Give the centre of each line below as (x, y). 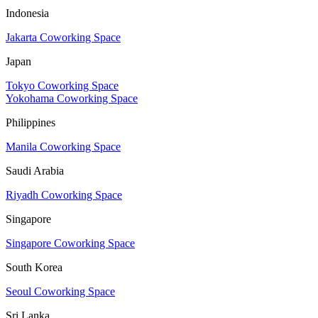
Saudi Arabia (35, 171)
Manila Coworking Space (63, 147)
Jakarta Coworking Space (63, 38)
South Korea (34, 268)
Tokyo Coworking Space (62, 86)
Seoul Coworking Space (60, 292)
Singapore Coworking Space (70, 243)
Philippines (31, 123)
